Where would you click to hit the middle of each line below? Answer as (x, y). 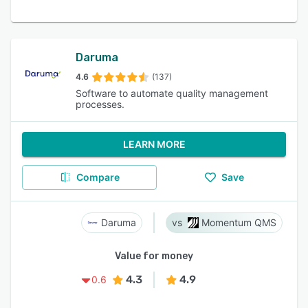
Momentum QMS (239, 222)
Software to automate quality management (172, 93)
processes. (100, 104)
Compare (98, 177)
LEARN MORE (154, 144)
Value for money (154, 256)
